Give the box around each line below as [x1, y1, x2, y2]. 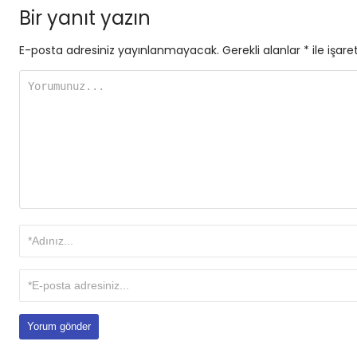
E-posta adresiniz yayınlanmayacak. [19, 41, 219, 58]
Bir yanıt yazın [19, 4, 151, 31]
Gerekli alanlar [222, 41, 304, 58]
